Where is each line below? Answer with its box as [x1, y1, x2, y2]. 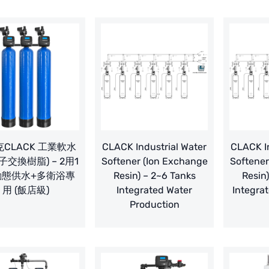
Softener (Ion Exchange [101, 156, 208, 168]
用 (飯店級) [2, 184, 49, 196]
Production [129, 199, 180, 211]
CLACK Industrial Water [102, 141, 207, 153]
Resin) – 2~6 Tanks [113, 170, 196, 182]
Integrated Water [116, 184, 192, 196]
